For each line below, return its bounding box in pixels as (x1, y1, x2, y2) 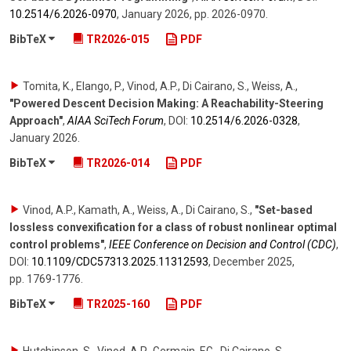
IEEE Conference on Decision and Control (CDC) (109, 238, 336, 251)
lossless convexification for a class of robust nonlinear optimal (9, 221, 337, 234)
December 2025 (213, 255, 292, 269)
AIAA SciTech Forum (67, 114, 164, 128)
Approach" (9, 114, 63, 128)
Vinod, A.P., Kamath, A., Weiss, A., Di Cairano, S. (23, 204, 250, 217)
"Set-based (255, 204, 313, 217)
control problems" (9, 238, 104, 251)
